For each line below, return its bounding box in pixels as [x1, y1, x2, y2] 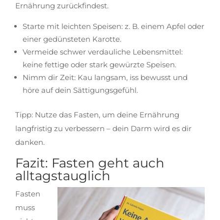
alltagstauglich [15, 168, 111, 184]
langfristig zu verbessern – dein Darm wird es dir [15, 124, 192, 133]
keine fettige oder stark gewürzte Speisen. [23, 60, 177, 69]
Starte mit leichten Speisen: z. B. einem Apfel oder [23, 22, 205, 31]
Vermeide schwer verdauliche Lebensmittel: [23, 47, 183, 56]
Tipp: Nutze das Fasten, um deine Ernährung [15, 110, 180, 119]
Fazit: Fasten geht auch [15, 155, 165, 171]
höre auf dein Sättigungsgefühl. [23, 85, 138, 95]
